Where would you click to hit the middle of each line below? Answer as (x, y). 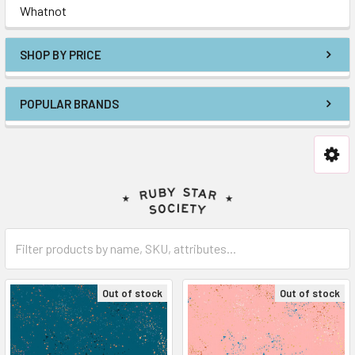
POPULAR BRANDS (69, 104)
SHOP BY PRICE (61, 55)
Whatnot (43, 11)
